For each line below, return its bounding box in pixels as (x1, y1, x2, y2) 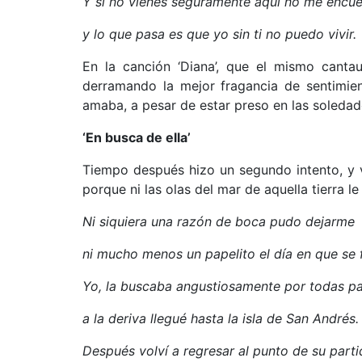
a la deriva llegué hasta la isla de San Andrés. (82, 310, 359, 326)
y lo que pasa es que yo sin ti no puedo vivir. (82, 26, 356, 42)
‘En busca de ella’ (82, 129, 191, 145)
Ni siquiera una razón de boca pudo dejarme (82, 213, 355, 229)
